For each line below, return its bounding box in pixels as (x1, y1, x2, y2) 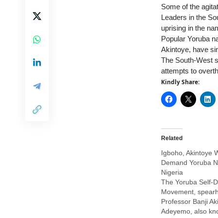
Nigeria (161, 168, 183, 176)
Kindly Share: (161, 78, 200, 86)
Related (161, 135, 182, 142)
